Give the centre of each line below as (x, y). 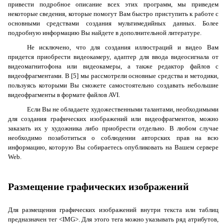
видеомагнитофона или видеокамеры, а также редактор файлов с (113, 66)
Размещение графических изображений (98, 186)
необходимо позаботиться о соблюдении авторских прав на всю (113, 138)
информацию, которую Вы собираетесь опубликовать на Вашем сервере (113, 147)
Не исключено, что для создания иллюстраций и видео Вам (122, 47)
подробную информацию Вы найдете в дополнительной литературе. (105, 33)
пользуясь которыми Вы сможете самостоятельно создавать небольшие (113, 85)
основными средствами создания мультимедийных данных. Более (113, 23)
